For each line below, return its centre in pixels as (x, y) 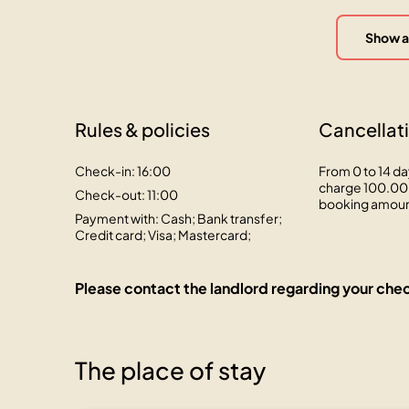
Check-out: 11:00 (126, 194)
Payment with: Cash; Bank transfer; (178, 218)
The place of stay (170, 370)
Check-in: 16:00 (123, 171)
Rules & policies (142, 129)
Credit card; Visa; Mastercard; (163, 235)
